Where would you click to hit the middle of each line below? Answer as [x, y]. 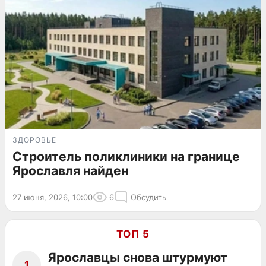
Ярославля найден [70, 170]
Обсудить [148, 197]
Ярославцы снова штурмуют [138, 257]
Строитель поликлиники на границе [126, 156]
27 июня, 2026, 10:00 [53, 197]
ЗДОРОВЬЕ [34, 140]
